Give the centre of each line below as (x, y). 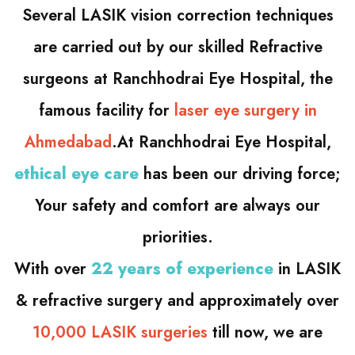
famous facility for (106, 111)
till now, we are (267, 333)
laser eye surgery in (245, 111)
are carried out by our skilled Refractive (177, 48)
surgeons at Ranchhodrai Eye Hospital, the (177, 79)
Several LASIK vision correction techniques (177, 16)
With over (53, 269)
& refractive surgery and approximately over (177, 301)
